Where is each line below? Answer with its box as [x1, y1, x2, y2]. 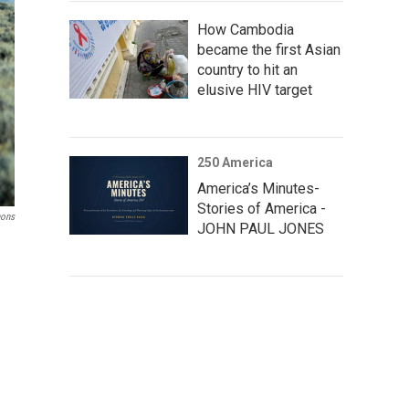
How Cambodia [197, 20, 294, 38]
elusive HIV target [197, 80, 312, 99]
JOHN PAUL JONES [197, 219, 324, 237]
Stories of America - [197, 199, 326, 217]
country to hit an [197, 60, 298, 79]
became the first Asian [197, 40, 341, 58]
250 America [197, 154, 273, 170]
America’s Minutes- [197, 179, 320, 197]
